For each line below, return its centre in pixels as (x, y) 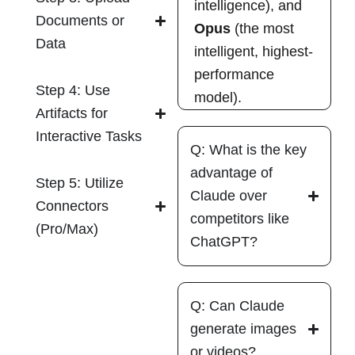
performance (234, 75)
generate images (243, 329)
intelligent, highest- (254, 52)
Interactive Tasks (89, 137)
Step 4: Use (73, 91)
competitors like (240, 219)
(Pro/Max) (67, 229)
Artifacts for (72, 114)
